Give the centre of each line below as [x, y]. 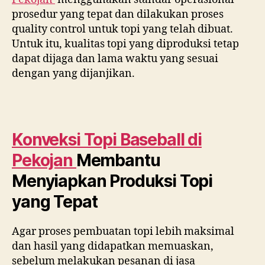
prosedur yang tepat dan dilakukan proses [118, 14]
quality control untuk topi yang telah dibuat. [122, 29]
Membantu [118, 160]
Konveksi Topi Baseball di [107, 140]
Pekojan [44, 160]
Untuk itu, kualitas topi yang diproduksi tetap [125, 44]
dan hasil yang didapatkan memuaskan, [113, 246]
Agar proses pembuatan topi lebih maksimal [123, 232]
